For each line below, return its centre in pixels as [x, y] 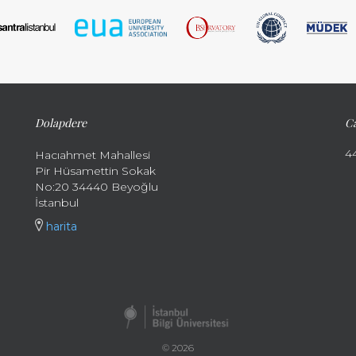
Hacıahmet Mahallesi [93, 155]
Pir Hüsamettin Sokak [96, 171]
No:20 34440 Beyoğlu [97, 187]
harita [60, 226]
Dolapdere [61, 123]
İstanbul [57, 203]
